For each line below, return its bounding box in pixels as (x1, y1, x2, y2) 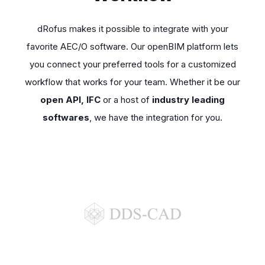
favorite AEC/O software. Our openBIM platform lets (27, 41, 238, 53)
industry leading (152, 94, 225, 106)
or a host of (101, 94, 152, 106)
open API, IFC (40, 94, 101, 106)
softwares (43, 112, 89, 124)
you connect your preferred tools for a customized (29, 59, 236, 70)
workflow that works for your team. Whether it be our (25, 76, 240, 88)
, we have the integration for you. (89, 112, 222, 124)
